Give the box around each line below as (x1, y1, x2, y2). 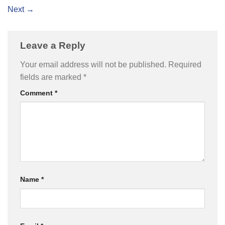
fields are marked (20, 72, 83, 81)
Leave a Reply (20, 40, 88, 51)
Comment (20, 88, 55, 97)
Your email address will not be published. (20, 60, 166, 69)
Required (168, 60, 201, 69)
